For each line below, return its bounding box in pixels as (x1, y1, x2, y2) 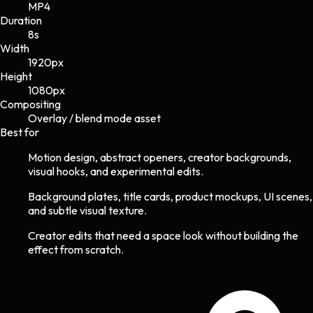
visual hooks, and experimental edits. (28, 163, 203, 178)
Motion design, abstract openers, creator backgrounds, (28, 150, 291, 164)
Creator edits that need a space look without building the (28, 228, 298, 242)
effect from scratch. (28, 242, 124, 256)
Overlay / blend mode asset (28, 110, 161, 125)
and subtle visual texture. (28, 203, 147, 217)
